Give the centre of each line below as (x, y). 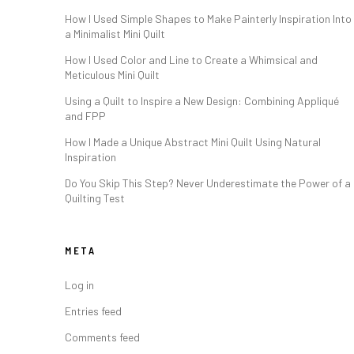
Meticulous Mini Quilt (112, 75)
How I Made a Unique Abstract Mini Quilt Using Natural (193, 142)
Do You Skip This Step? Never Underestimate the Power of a (208, 183)
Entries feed (93, 311)
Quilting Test (95, 198)
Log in (79, 285)
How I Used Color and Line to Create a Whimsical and (191, 60)
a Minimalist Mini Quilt (115, 34)
